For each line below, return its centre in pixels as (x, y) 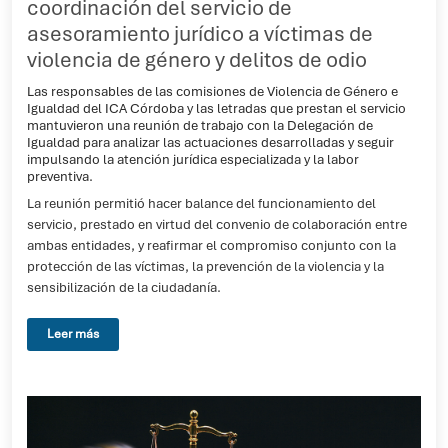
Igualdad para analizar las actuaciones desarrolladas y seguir (210, 142)
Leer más (73, 334)
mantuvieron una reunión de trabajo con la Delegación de (200, 125)
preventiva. (60, 176)
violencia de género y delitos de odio (197, 59)
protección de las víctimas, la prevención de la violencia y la (205, 266)
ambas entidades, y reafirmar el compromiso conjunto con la (211, 245)
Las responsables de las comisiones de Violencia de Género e (212, 91)
